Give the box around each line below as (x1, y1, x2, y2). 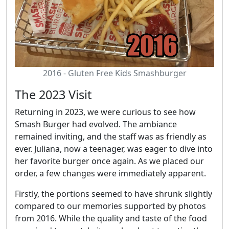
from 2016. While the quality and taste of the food (15, 213, 207, 224)
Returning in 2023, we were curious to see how (15, 106, 196, 118)
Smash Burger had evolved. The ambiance (15, 119, 177, 130)
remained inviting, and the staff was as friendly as (15, 131, 207, 143)
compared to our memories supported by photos (15, 200, 206, 212)
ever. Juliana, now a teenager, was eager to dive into (15, 143, 213, 155)
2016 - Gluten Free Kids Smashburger (42, 67, 187, 79)
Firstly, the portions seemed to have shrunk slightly (15, 188, 212, 200)
